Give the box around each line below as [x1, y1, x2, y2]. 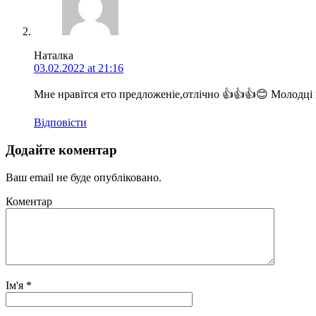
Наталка [34, 49, 73, 62]
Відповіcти [34, 116, 87, 129]
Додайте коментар [6, 142, 117, 157]
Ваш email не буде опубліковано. [6, 171, 162, 183]
